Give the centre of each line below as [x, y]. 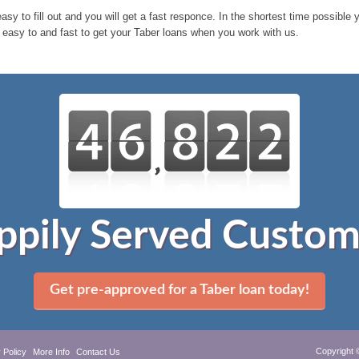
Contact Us [98, 352]
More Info [51, 352]
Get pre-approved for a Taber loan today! [179, 290]
